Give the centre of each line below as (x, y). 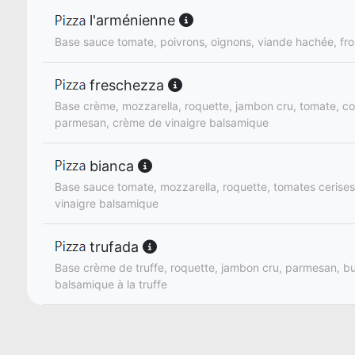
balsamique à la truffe (111, 284)
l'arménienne (132, 21)
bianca (112, 166)
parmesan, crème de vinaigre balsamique (162, 122)
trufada (114, 246)
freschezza (127, 85)
